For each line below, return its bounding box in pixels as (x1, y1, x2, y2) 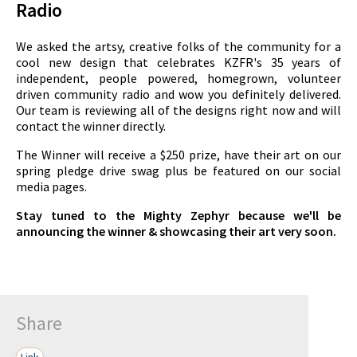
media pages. (16, 178, 87, 194)
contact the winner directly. (16, 117, 168, 134)
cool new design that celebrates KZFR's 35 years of (16, 53, 341, 70)
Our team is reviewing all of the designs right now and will (16, 101, 341, 118)
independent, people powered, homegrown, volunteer (16, 69, 341, 86)
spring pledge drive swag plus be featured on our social (16, 162, 341, 178)
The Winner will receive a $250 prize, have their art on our (16, 146, 341, 163)
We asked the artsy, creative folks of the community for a (16, 37, 341, 54)
